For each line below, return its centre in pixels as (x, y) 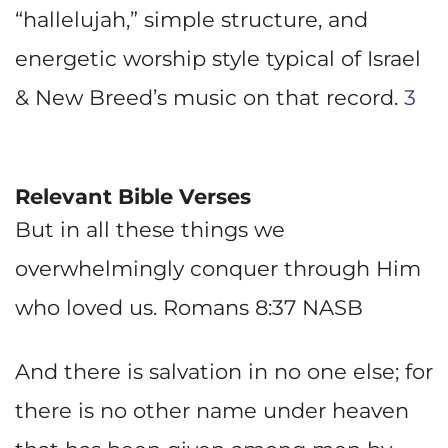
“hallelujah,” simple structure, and (191, 20)
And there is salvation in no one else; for (224, 371)
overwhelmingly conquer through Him (218, 268)
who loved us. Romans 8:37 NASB (189, 307)
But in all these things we (150, 229)
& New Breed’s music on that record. (209, 98)
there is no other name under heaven (212, 410)
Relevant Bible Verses (133, 196)
